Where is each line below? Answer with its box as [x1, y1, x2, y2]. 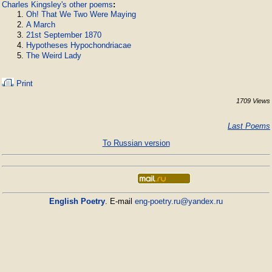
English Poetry [49, 197, 105, 206]
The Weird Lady [26, 51, 81, 60]
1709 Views [236, 97, 270, 104]
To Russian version [102, 138, 170, 148]
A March [26, 20, 55, 29]
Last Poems [228, 121, 270, 131]
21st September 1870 [26, 30, 101, 39]
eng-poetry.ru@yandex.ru [135, 197, 223, 206]
